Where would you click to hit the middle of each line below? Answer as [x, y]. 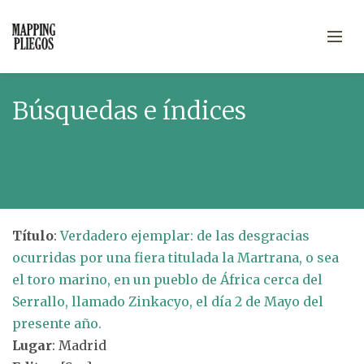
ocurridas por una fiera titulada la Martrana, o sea [175, 258]
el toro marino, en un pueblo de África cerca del [167, 279]
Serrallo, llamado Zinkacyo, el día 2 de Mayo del [168, 301]
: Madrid [79, 345]
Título [33, 236]
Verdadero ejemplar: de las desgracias [185, 236]
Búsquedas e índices [129, 110]
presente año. [57, 323]
